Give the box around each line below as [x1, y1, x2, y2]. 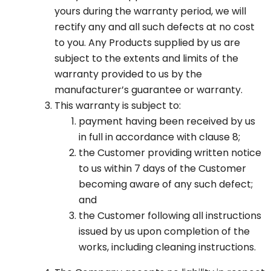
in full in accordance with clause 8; [79, 130, 240, 145]
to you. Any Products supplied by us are [54, 36, 240, 50]
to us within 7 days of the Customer [79, 162, 246, 176]
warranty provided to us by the [54, 67, 202, 82]
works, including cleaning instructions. [79, 240, 256, 255]
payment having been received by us [79, 114, 255, 129]
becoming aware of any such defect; [79, 177, 253, 192]
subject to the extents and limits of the [54, 51, 238, 66]
